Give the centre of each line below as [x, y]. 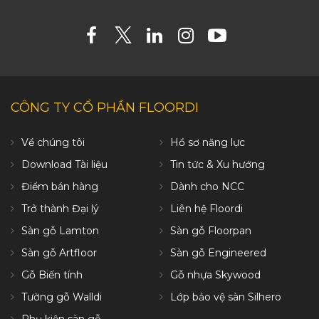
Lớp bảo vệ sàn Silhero [226, 297]
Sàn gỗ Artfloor [59, 252]
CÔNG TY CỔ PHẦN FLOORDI [105, 107]
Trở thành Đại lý [60, 208]
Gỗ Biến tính [52, 274]
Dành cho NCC [207, 186]
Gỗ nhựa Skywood [215, 274]
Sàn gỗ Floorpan [211, 230]
